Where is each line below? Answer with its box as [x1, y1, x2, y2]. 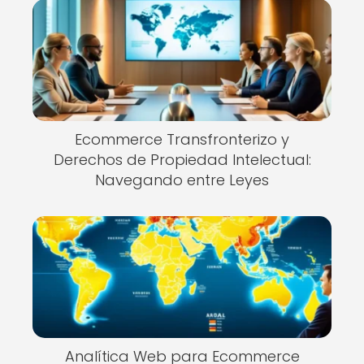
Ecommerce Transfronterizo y [75, 129, 289, 149]
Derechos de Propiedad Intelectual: [53, 149, 311, 170]
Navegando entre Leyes [95, 170, 269, 190]
